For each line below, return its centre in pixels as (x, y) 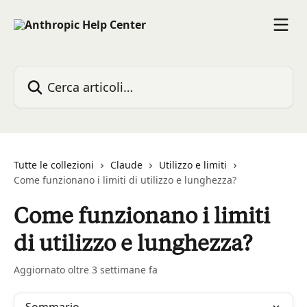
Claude (126, 165)
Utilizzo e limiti (193, 165)
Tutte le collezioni (54, 165)
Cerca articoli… (51, 73)
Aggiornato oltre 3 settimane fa (86, 270)
